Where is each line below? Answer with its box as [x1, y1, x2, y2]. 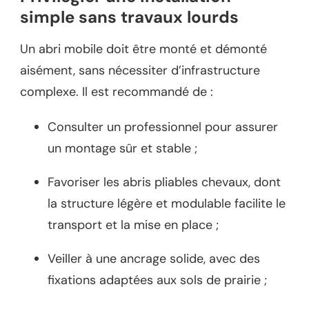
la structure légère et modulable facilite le [48, 195, 286, 212]
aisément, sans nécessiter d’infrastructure [20, 62, 260, 79]
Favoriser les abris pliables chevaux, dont [48, 174, 281, 191]
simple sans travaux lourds [20, 6, 239, 28]
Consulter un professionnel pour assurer [48, 119, 278, 136]
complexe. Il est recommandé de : [20, 83, 213, 101]
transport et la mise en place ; [48, 217, 219, 234]
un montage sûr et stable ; [48, 140, 197, 157]
